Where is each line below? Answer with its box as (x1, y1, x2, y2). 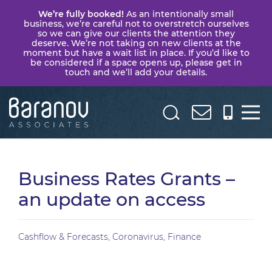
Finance (168, 231, 201, 242)
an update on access (18, 188, 205, 211)
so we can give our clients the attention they (37, 28, 235, 39)
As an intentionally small (124, 8, 234, 19)
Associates (8, 129, 61, 141)
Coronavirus (112, 231, 163, 242)
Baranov (8, 113, 50, 125)
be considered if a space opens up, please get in (30, 57, 242, 68)
